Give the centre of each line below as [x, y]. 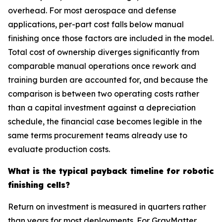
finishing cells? [39, 185]
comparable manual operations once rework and [102, 66]
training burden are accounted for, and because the [108, 80]
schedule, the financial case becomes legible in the [105, 121]
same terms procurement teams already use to [98, 135]
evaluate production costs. [59, 149]
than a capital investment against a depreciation [102, 108]
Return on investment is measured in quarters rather [107, 207]
